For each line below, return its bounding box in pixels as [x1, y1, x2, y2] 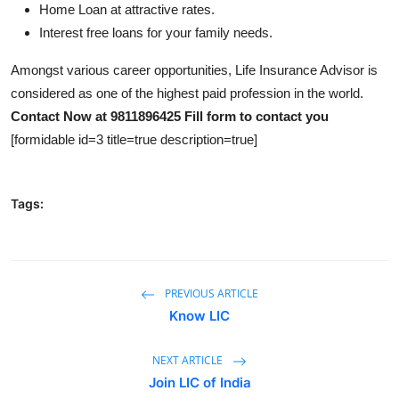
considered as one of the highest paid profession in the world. [11, 85, 363, 101]
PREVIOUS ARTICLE [162, 285, 258, 301]
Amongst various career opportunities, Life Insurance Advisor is [11, 61, 378, 77]
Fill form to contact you [184, 108, 329, 124]
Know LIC [169, 306, 230, 324]
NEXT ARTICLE [152, 352, 225, 368]
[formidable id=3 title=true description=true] [11, 131, 257, 147]
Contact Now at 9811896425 [11, 108, 184, 124]
